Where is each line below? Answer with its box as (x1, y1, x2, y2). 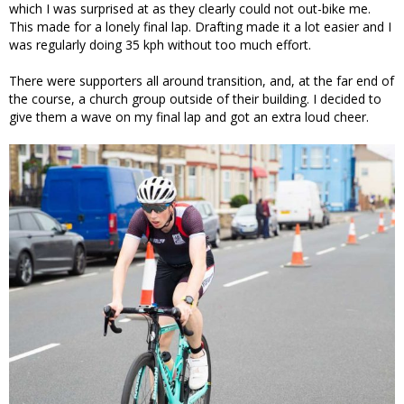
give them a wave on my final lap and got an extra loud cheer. (9, 108, 369, 126)
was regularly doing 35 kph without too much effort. (9, 36, 311, 54)
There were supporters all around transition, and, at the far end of (9, 72, 394, 90)
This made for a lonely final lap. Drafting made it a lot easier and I (9, 18, 391, 36)
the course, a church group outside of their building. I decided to (9, 90, 381, 108)
